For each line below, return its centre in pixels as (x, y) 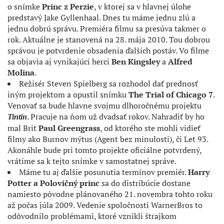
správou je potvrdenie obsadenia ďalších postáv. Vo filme (108, 50)
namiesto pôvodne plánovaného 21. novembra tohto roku (110, 194)
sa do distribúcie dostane (145, 183)
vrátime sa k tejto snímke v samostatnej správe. (92, 161)
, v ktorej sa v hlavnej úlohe (142, 6)
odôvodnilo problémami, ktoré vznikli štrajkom (92, 216)
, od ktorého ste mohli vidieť (150, 128)
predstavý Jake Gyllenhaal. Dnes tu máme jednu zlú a (101, 17)
